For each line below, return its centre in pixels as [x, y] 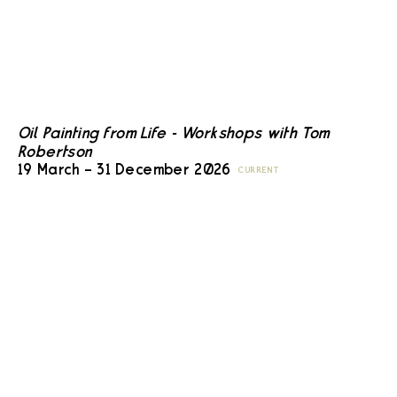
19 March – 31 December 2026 [125, 171]
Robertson [55, 153]
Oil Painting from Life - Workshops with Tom [174, 134]
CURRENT [259, 171]
